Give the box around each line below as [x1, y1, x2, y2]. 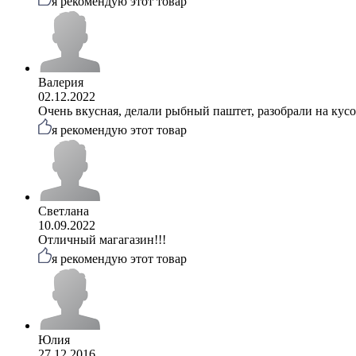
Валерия [38, 75, 83, 89]
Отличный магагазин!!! [38, 232, 166, 246]
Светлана [38, 203, 89, 218]
